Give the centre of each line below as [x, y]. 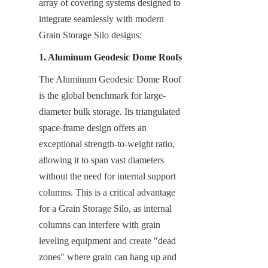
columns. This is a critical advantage [107, 192]
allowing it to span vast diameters [101, 160]
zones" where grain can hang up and [108, 257]
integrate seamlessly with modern [101, 19]
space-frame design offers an [93, 127]
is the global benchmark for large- [102, 95]
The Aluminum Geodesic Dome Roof [110, 79]
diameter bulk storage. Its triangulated [109, 111]
